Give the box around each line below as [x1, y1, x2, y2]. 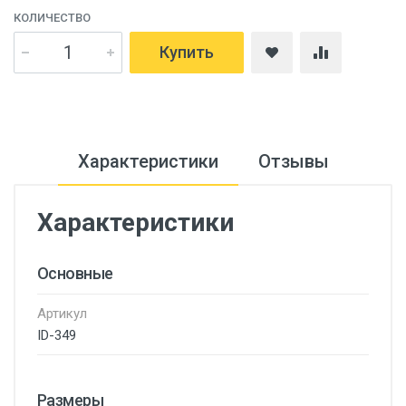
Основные [37, 264, 113, 283]
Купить [159, 43, 214, 62]
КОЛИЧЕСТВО [14, 11, 91, 24]
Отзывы [257, 150, 329, 172]
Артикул [37, 305, 87, 322]
